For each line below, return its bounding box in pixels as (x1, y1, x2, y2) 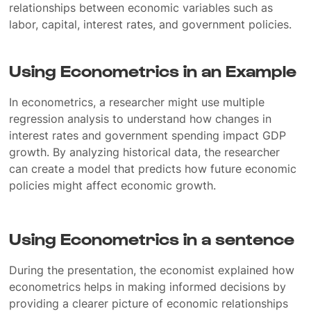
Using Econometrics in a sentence (9, 228, 295, 248)
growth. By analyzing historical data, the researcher (9, 145, 280, 159)
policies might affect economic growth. (9, 178, 217, 192)
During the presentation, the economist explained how (9, 263, 295, 277)
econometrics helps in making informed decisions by (9, 280, 287, 294)
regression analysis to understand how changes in (9, 112, 272, 126)
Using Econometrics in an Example (9, 60, 297, 80)
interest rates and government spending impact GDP (9, 128, 287, 142)
